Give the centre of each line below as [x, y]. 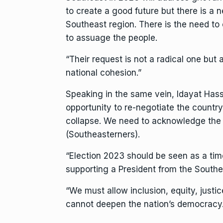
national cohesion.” [104, 72]
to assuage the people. [111, 38]
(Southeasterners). [103, 134]
